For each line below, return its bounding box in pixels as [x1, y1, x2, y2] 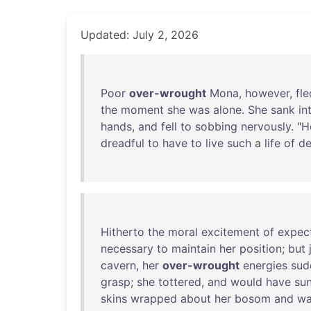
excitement [201, 225, 260, 239]
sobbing [195, 119, 237, 133]
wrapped [131, 292, 177, 305]
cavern [101, 258, 136, 272]
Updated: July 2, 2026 [81, 28, 199, 42]
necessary [101, 242, 153, 255]
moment [121, 103, 164, 117]
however [245, 86, 289, 100]
